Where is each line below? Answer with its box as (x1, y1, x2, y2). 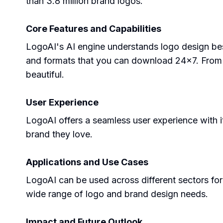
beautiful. (26, 69, 64, 80)
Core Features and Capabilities (26, 23, 161, 34)
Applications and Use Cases (26, 157, 148, 167)
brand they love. (26, 129, 93, 139)
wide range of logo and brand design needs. (26, 189, 208, 199)
